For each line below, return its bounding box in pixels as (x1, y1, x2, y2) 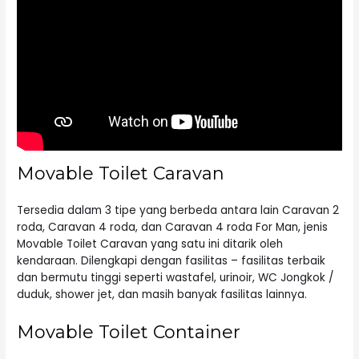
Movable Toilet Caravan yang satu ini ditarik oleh (17, 236, 284, 252)
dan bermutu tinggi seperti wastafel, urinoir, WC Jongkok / (17, 269, 335, 285)
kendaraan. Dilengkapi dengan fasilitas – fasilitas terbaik (17, 252, 326, 268)
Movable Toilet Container (17, 321, 241, 343)
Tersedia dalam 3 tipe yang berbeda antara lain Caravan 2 (17, 202, 340, 218)
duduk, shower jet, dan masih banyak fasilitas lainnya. (17, 286, 308, 302)
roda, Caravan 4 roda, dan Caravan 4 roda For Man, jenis (17, 219, 329, 235)
